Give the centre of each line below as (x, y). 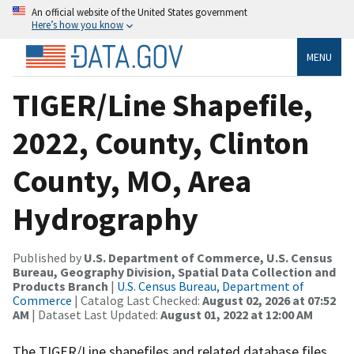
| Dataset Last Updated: (95, 314)
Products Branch (60, 286)
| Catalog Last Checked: (137, 300)
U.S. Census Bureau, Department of (211, 286)
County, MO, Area (132, 181)
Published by (48, 257)
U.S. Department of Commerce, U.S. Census (208, 257)
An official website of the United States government (139, 12)
